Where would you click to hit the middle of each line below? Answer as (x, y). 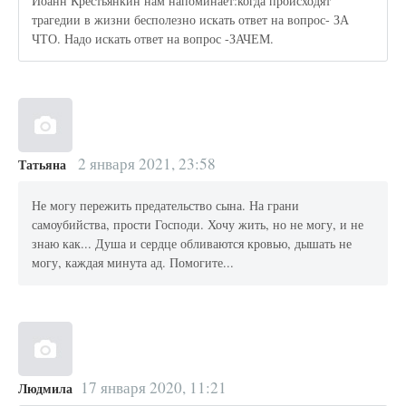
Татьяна (42, 164)
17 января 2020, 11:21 (153, 387)
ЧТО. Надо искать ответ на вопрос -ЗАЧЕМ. (153, 38)
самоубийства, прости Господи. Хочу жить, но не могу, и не (198, 224)
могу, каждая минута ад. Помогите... (133, 262)
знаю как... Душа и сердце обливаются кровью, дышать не (192, 243)
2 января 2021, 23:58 (145, 163)
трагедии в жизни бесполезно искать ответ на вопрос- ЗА (191, 19)
